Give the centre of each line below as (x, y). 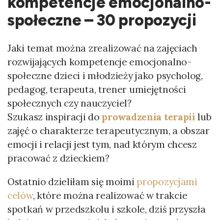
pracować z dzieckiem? (58, 158)
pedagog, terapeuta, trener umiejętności (97, 89)
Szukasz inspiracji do (55, 117)
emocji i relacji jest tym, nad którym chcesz (102, 144)
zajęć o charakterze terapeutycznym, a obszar (109, 131)
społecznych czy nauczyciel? (69, 103)
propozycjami (167, 182)
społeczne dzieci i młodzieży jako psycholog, (105, 76)
